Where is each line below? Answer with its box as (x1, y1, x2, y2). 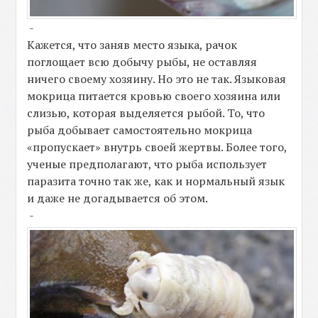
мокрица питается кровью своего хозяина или (27, 87, 281, 104)
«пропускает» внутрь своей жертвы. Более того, (27, 138, 287, 155)
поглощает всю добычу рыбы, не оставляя (27, 53, 258, 70)
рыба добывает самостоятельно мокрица (27, 121, 253, 138)
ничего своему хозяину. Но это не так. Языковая (27, 70, 287, 87)
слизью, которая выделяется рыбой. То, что (27, 104, 265, 121)
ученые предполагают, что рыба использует (27, 155, 268, 172)
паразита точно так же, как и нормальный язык (27, 172, 285, 189)
